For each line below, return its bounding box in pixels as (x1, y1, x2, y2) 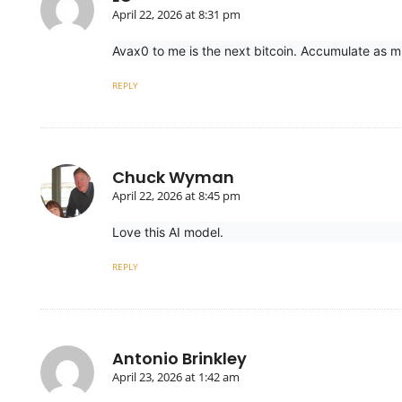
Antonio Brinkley (112, 346, 247, 370)
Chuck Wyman (112, 165, 234, 188)
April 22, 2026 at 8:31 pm (112, 5, 240, 22)
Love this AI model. (112, 223, 223, 240)
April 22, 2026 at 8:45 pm (112, 187, 240, 204)
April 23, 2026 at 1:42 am (112, 368, 240, 385)
